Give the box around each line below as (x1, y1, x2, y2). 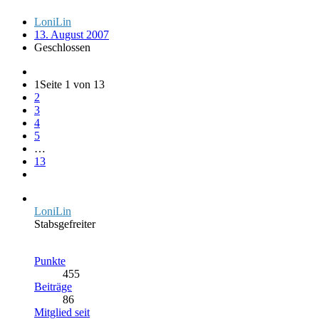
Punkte (34, 254, 66, 267)
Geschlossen (34, 41, 90, 53)
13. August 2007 (34, 28, 109, 41)
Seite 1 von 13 (40, 78, 105, 90)
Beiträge (34, 280, 72, 293)
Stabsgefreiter (34, 217, 95, 230)
